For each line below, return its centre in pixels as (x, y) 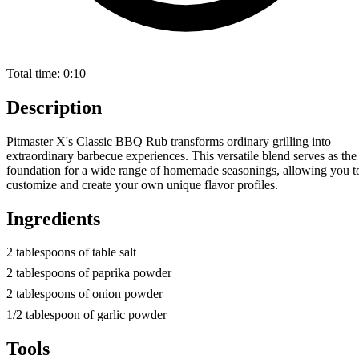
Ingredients (53, 218)
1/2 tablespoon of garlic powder (87, 315)
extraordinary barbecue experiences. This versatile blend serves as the (182, 155)
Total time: (33, 73)
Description (54, 107)
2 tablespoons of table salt (71, 252)
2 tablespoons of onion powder (85, 294)
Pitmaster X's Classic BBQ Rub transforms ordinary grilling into (169, 141)
